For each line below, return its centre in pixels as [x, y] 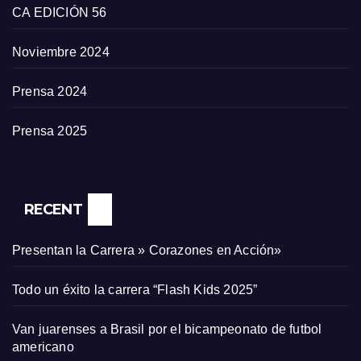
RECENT [53, 210]
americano [43, 347]
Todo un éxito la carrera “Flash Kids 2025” [135, 290]
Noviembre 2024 [61, 52]
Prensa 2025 [50, 131]
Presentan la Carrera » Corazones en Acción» [147, 251]
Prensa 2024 [50, 92]
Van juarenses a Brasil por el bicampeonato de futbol [167, 330]
